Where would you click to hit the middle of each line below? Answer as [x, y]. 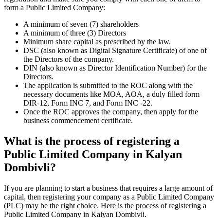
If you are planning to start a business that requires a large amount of [108, 188]
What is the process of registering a [92, 141]
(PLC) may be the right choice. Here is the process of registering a [105, 206]
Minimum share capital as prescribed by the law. [97, 42]
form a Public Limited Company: [55, 8]
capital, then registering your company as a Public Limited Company [109, 197]
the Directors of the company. [69, 59]
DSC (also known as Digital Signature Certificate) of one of [115, 51]
